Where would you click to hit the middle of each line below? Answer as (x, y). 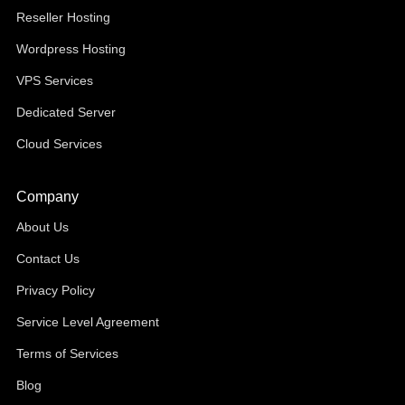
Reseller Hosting (63, 17)
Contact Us (47, 259)
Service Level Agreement (87, 322)
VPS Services (54, 80)
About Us (42, 227)
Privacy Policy (55, 290)
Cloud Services (59, 144)
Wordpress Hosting (71, 49)
